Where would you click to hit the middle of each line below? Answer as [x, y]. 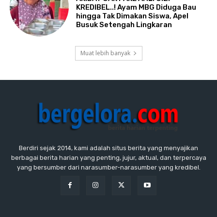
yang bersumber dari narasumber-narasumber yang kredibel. [108, 168]
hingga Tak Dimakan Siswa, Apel [132, 16]
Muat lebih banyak [105, 53]
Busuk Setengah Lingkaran [124, 24]
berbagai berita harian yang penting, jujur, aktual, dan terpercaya [108, 158]
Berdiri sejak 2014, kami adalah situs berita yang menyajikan [108, 148]
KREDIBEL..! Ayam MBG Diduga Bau [136, 7]
